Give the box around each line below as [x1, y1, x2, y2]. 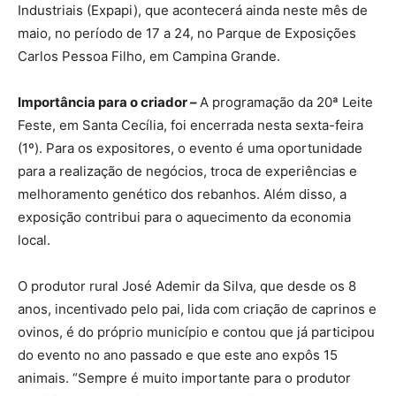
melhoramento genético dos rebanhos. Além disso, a [18, 185, 346, 202]
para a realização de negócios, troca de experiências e [18, 162, 357, 179]
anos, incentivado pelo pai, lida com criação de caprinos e [18, 300, 377, 317]
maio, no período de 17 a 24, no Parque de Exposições [18, 24, 356, 42]
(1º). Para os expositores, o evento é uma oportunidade [18, 139, 362, 156]
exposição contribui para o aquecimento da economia [18, 208, 351, 225]
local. [18, 231, 50, 248]
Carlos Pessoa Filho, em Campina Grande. [18, 47, 280, 65]
